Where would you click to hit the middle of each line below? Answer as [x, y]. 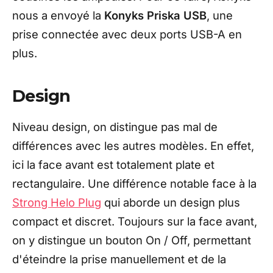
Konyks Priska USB [155, 16]
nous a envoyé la [58, 16]
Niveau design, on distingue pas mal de [115, 127]
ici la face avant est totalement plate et [113, 165]
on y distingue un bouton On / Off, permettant [132, 240]
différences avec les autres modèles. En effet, [133, 146]
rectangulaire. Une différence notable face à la [134, 184]
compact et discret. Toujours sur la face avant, [135, 222]
